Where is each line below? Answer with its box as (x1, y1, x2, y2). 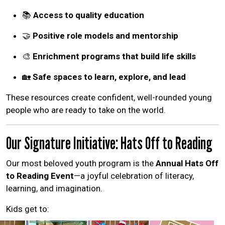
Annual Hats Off (156, 158, 218, 169)
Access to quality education (33, 10, 144, 21)
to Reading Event (6, 171, 74, 181)
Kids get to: (6, 204, 49, 214)
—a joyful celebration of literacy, (74, 171, 194, 181)
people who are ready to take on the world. (6, 105, 166, 116)
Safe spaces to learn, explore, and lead (33, 72, 186, 82)
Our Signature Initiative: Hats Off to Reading (6, 133, 212, 154)
